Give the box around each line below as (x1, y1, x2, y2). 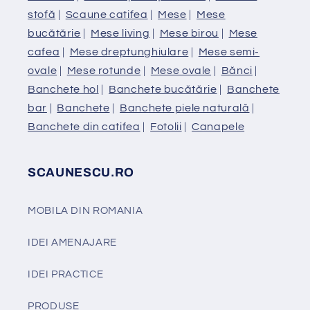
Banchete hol (28, 83, 99, 95)
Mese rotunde (66, 64, 141, 76)
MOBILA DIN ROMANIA (28, 206, 143, 217)
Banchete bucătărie (109, 83, 217, 95)
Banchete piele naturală (120, 102, 250, 113)
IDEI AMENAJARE (28, 237, 117, 248)
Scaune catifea (65, 8, 148, 20)
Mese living (91, 27, 150, 39)
